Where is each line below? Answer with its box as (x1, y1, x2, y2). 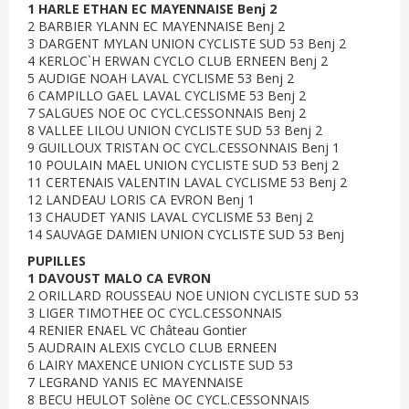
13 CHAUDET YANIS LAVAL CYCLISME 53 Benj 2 (27, 208, 313, 225)
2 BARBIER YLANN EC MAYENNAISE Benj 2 (27, 17, 285, 35)
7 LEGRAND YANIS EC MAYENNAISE (27, 373, 243, 391)
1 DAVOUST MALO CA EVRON (27, 269, 211, 287)
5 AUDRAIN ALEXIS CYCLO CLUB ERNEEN (27, 339, 277, 356)
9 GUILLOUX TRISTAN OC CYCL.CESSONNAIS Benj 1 (27, 139, 340, 156)
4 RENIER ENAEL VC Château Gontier (27, 321, 246, 339)
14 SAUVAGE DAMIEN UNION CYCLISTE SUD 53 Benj (27, 225, 344, 243)
